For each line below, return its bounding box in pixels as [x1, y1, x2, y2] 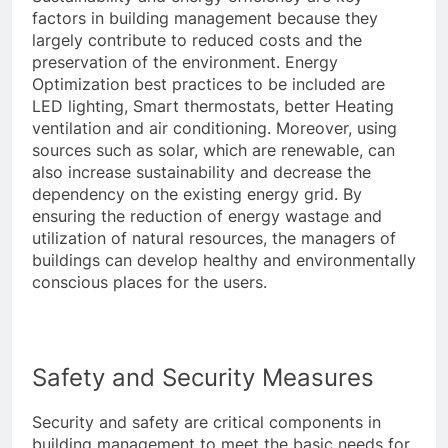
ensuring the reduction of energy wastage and [32, 205, 382, 226]
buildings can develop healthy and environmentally [32, 249, 416, 270]
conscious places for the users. [32, 271, 267, 292]
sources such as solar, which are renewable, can [32, 139, 395, 160]
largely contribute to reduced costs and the [32, 29, 362, 50]
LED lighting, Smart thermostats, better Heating [32, 95, 394, 116]
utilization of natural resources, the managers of [32, 227, 396, 248]
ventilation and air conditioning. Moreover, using [32, 117, 397, 138]
